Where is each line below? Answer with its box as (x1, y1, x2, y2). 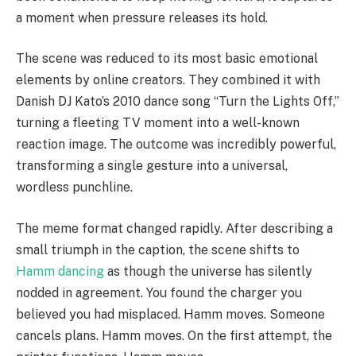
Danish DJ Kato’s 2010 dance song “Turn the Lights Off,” (16, 94, 339, 110)
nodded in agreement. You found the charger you (16, 284, 302, 300)
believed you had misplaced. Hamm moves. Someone (16, 306, 325, 322)
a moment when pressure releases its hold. (16, 10, 268, 25)
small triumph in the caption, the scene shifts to (16, 242, 300, 257)
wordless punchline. (16, 180, 133, 195)
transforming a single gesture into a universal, (16, 158, 288, 174)
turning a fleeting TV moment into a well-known (16, 115, 300, 131)
